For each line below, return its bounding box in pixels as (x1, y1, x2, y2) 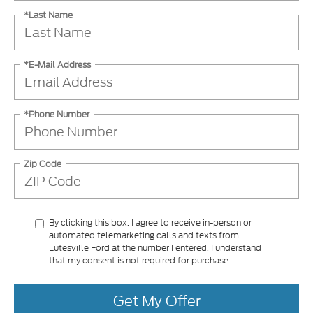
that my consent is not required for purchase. (49, 254, 231, 266)
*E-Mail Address (24, 58, 91, 71)
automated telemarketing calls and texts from (49, 228, 239, 241)
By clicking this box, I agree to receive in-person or (49, 216, 252, 228)
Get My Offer (112, 291, 201, 312)
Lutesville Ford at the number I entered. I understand (49, 241, 261, 254)
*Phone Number (24, 108, 89, 120)
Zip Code (24, 157, 61, 170)
